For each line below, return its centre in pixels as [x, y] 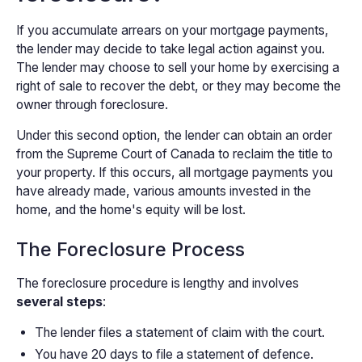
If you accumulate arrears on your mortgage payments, [172, 30]
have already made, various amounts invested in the [163, 192]
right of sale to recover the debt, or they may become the [178, 86]
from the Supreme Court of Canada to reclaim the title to [174, 154]
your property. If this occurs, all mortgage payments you [174, 173]
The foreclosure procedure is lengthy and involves [157, 283]
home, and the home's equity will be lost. [130, 210]
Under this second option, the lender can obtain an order [174, 136]
